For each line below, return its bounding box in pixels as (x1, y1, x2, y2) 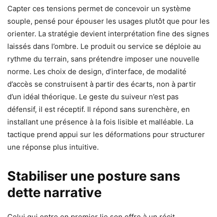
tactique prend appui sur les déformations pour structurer (7, 129, 205, 139)
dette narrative (7, 184, 102, 201)
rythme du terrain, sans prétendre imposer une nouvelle (7, 54, 200, 63)
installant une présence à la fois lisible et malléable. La (7, 117, 193, 126)
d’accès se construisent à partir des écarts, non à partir (7, 79, 196, 89)
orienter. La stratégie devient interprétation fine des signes (7, 29, 209, 38)
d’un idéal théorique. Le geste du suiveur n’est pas (7, 92, 179, 101)
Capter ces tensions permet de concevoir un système (7, 3, 191, 13)
